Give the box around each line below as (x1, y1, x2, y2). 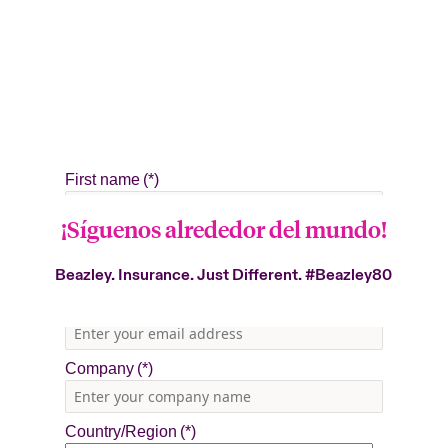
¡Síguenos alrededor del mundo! (60, 214, 387, 244)
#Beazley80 (305, 265, 393, 286)
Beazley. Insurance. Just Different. (55, 265, 306, 286)
